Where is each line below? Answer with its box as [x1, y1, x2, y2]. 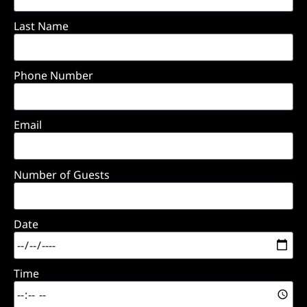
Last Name [14, 18, 69, 34]
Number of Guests [14, 167, 110, 182]
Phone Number [14, 67, 93, 83]
